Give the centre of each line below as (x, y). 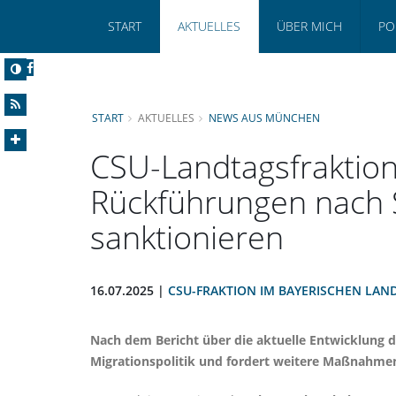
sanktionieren (187, 236)
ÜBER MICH (309, 26)
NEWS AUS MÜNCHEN (264, 117)
